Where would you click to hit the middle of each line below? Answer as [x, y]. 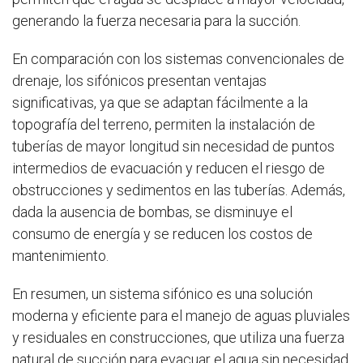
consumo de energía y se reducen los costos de [162, 234]
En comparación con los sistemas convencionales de [178, 59]
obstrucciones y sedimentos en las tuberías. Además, [179, 190]
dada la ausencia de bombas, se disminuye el [152, 212]
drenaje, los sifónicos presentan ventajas [139, 81]
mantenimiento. [60, 256]
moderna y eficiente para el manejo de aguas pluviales [181, 316]
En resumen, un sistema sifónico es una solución [162, 294]
